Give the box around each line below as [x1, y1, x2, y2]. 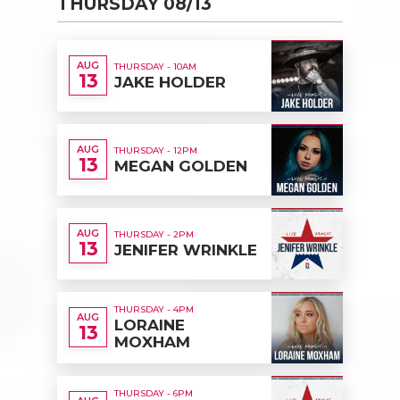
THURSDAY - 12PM [114, 144, 197, 156]
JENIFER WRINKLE [114, 240, 257, 259]
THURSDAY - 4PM [114, 304, 194, 316]
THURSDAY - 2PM [114, 228, 194, 240]
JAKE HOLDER [114, 72, 226, 91]
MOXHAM [114, 333, 190, 352]
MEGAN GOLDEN [114, 156, 247, 175]
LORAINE [114, 316, 185, 335]
